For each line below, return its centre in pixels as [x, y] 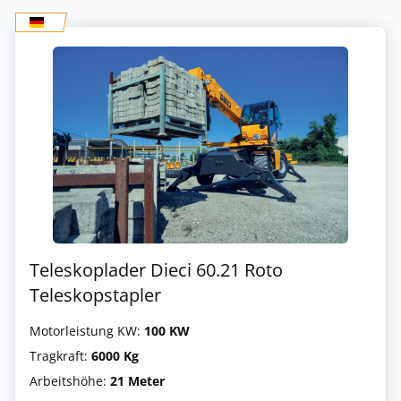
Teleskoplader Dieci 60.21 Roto [156, 270]
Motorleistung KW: [87, 331]
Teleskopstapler [95, 295]
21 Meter [137, 381]
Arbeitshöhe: [70, 381]
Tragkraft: [60, 356]
